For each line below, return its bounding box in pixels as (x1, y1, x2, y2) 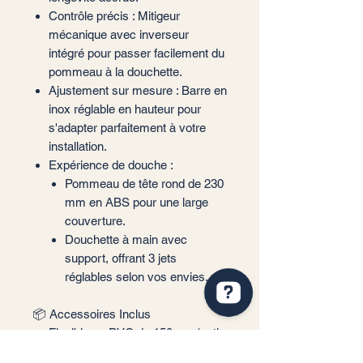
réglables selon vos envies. (65, 270, 208, 284)
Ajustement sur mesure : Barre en (49, 83, 227, 97)
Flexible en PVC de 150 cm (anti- (49, 326, 223, 340)
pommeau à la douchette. (49, 65, 182, 79)
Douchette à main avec (65, 233, 187, 246)
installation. (49, 139, 107, 153)
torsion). (49, 344, 92, 358)
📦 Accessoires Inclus (32, 307, 151, 321)
